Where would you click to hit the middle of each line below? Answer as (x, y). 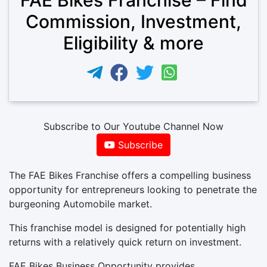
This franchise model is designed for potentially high (127, 227)
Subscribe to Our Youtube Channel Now (133, 126)
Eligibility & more (133, 43)
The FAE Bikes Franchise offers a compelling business (130, 175)
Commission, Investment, (133, 21)
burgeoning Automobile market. (80, 204)
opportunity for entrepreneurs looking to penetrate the (133, 189)
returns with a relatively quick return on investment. (125, 242)
